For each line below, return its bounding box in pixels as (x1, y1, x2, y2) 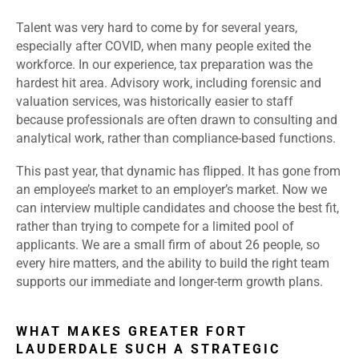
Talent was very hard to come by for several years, (16, 20, 297, 36)
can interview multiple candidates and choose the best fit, (16, 200, 339, 216)
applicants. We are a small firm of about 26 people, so (16, 237, 320, 253)
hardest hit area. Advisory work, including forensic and (16, 75, 321, 91)
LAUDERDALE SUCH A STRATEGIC (16, 341, 280, 357)
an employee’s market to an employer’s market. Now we (16, 182, 327, 198)
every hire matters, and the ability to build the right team (16, 256, 329, 272)
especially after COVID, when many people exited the (16, 38, 311, 54)
